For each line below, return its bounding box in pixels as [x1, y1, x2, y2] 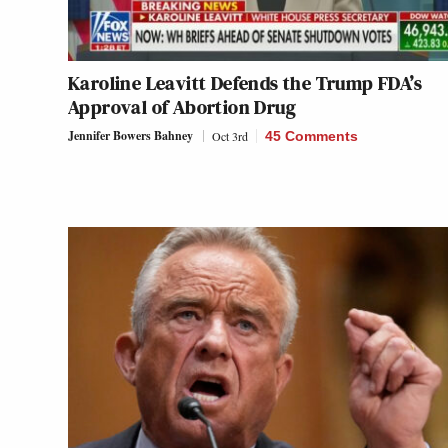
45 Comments [265, 127, 358, 144]
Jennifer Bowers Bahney [68, 126, 193, 144]
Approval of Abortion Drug [68, 92, 296, 121]
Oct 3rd [212, 127, 248, 144]
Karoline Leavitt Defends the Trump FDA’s [68, 68, 422, 97]
